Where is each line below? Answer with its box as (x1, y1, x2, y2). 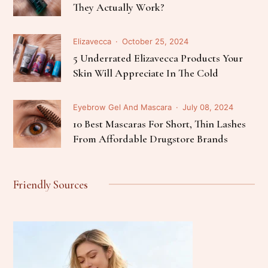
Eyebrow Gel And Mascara (73, 102, 172, 112)
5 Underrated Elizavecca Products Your (73, 51, 243, 65)
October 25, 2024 (122, 36, 189, 46)
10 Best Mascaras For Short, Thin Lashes (73, 117, 246, 130)
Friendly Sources (13, 177, 89, 191)
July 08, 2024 (182, 102, 234, 112)
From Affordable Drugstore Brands (73, 132, 229, 145)
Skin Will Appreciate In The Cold (73, 66, 219, 80)
